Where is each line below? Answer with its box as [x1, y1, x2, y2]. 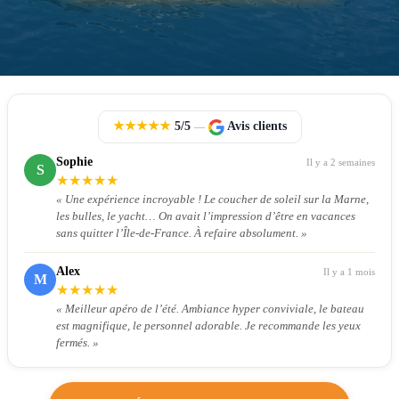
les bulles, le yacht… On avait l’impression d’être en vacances [56, 208, 355, 223]
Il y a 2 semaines [306, 156, 375, 167]
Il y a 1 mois [323, 265, 375, 277]
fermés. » [56, 335, 99, 349]
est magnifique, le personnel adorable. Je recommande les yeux [56, 318, 361, 332]
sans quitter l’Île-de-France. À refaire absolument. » [56, 225, 307, 240]
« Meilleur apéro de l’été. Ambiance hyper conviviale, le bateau [56, 301, 364, 315]
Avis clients [224, 118, 287, 133]
